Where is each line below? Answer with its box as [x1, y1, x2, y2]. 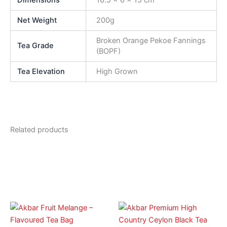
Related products [10, 125, 68, 134]
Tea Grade [17, 41, 54, 50]
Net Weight [17, 15, 57, 25]
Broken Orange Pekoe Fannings [96, 35, 206, 45]
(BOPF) [96, 46, 121, 56]
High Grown [96, 66, 138, 76]
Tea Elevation [17, 66, 65, 76]
